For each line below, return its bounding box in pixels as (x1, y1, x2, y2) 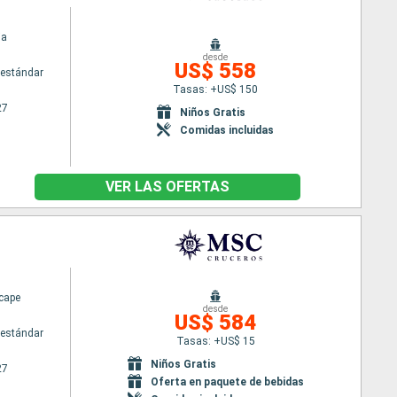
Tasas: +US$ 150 (173, 82, 259, 96)
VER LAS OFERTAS (105, 178, 230, 195)
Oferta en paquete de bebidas (150, 375, 304, 388)
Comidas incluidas (180, 123, 275, 136)
